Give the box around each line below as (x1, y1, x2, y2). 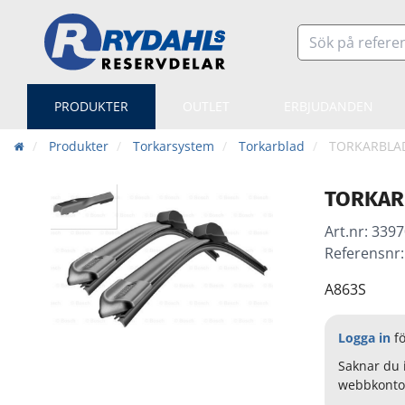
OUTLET (183, 98, 230, 116)
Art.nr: (324, 221, 372, 242)
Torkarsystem (133, 137, 214, 155)
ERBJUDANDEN (284, 98, 373, 116)
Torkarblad (239, 137, 305, 155)
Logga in (337, 329, 391, 347)
